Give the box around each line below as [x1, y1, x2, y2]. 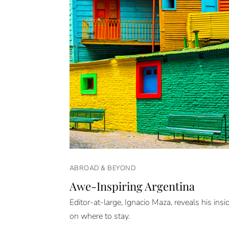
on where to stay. [69, 211, 130, 222]
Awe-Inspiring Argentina [69, 178, 195, 194]
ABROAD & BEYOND [69, 163, 136, 173]
